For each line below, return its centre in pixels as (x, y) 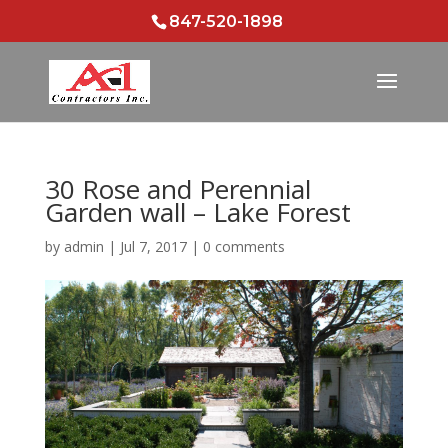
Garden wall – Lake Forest (197, 212)
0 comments (243, 246)
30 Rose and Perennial (177, 189)
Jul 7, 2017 (153, 246)
